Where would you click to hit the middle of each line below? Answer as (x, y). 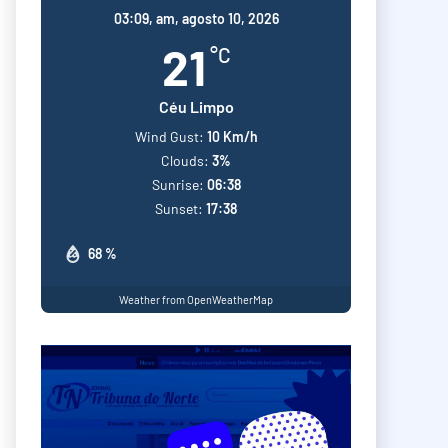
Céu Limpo (196, 106)
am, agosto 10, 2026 (217, 18)
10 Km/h (232, 136)
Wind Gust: (169, 136)
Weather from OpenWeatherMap (196, 299)
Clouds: (185, 160)
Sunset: (179, 208)
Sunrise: (177, 184)
